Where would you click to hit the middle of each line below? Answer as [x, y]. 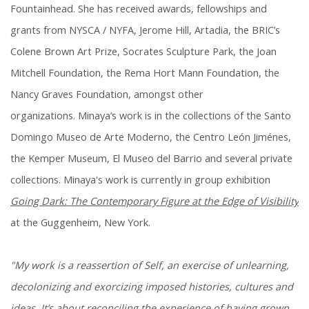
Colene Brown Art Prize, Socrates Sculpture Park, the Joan [143, 52]
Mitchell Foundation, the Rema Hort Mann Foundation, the [145, 73]
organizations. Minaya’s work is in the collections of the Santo [151, 116]
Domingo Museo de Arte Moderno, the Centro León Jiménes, [151, 137]
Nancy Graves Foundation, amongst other [107, 94]
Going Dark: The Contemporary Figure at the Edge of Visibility [154, 201]
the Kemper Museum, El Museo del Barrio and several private [151, 159]
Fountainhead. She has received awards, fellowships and [139, 9]
